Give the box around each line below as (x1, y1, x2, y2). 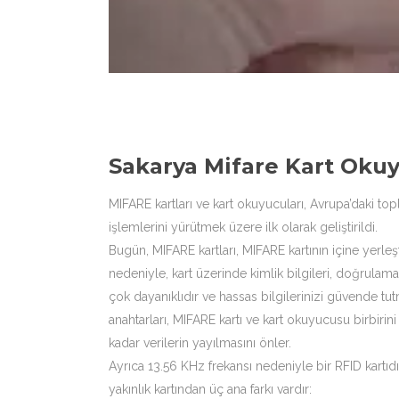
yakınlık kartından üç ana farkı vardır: (109, 382, 312, 396)
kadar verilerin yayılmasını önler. (109, 336, 291, 350)
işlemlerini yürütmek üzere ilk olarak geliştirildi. (109, 220, 378, 234)
